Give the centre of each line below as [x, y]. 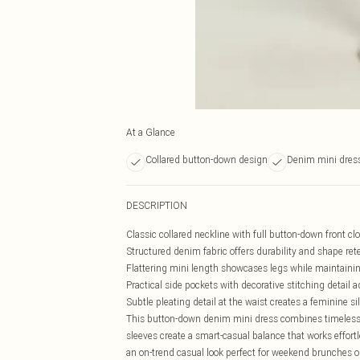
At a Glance [151, 132]
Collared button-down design [207, 160]
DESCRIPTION [157, 205]
